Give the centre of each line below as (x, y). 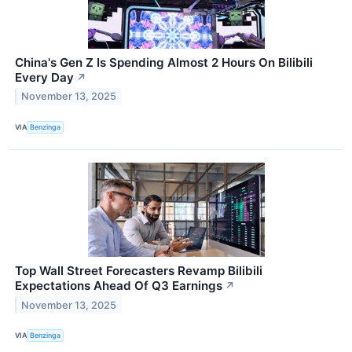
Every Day (44, 77)
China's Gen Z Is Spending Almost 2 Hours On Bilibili (164, 62)
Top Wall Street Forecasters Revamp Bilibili (139, 270)
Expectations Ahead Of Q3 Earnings (119, 285)
